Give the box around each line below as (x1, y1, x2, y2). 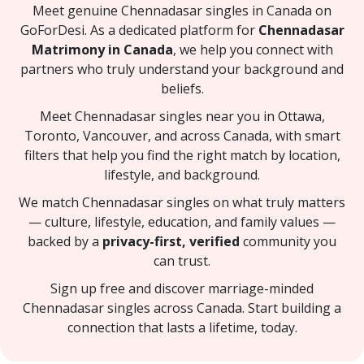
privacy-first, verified (102, 232, 240, 250)
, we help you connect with (172, 40, 333, 58)
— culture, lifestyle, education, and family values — (28, 212, 336, 231)
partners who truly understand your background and (20, 59, 344, 78)
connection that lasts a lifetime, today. (67, 318, 297, 336)
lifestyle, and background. (104, 165, 260, 184)
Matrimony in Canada (31, 40, 173, 58)
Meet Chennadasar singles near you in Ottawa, (39, 106, 325, 125)
